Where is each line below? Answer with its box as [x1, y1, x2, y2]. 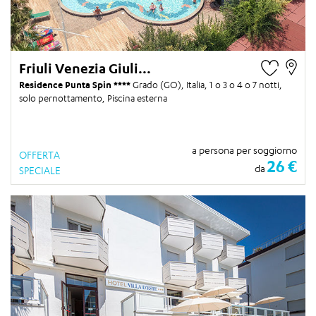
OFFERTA [19, 149, 60, 162]
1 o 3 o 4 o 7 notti [209, 79, 279, 91]
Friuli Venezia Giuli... [19, 60, 151, 78]
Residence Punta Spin [19, 79, 114, 91]
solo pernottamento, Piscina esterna [19, 92, 167, 104]
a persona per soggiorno [192, 144, 297, 157]
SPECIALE [19, 164, 61, 177]
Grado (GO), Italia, [133, 79, 209, 91]
